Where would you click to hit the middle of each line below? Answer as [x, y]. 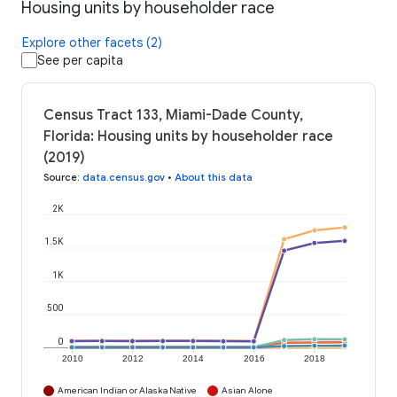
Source [60, 178]
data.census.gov [124, 178]
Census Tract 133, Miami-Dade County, [173, 116]
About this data [214, 178]
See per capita [80, 61]
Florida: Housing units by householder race [188, 137]
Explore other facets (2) [92, 43]
